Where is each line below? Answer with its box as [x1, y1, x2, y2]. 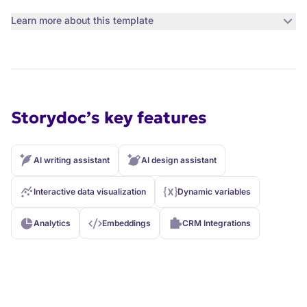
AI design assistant [141, 154, 217, 165]
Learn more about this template [11, 14, 153, 26]
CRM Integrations [182, 217, 251, 228]
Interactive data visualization [34, 186, 146, 197]
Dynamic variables [177, 186, 251, 197]
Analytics [34, 217, 71, 228]
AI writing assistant [34, 154, 110, 165]
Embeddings [102, 217, 151, 228]
